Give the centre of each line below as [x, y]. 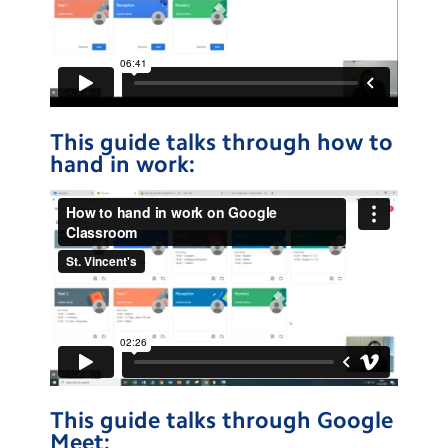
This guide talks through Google [221, 421]
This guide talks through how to [221, 143]
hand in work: [122, 165]
